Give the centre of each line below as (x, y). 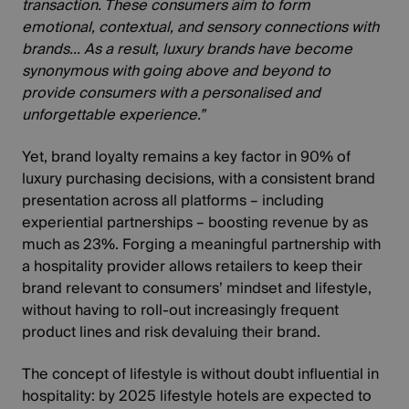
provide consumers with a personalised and (172, 93)
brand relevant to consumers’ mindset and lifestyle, (197, 288)
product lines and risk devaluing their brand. (172, 332)
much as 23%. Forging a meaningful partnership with (202, 244)
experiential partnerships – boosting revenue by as (195, 222)
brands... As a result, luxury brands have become (188, 49)
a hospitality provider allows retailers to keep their (193, 266)
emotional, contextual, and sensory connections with (201, 27)
